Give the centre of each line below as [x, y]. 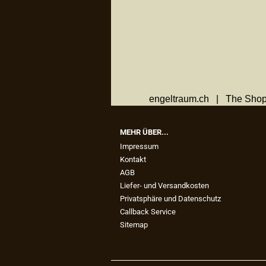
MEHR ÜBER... [144, 132]
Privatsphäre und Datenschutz [170, 199]
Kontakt [133, 160]
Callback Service [148, 212]
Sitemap [134, 225]
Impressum [139, 147]
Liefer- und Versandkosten [164, 186]
